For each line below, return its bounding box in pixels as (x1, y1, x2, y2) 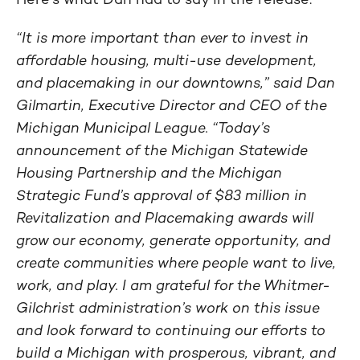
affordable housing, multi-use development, (16, 51, 317, 69)
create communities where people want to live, (16, 253, 336, 272)
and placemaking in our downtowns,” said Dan (16, 73, 335, 92)
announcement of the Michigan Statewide (16, 141, 308, 159)
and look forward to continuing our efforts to (16, 321, 325, 339)
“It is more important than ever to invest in (16, 28, 309, 47)
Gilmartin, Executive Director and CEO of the (16, 96, 327, 114)
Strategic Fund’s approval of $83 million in (16, 186, 307, 204)
